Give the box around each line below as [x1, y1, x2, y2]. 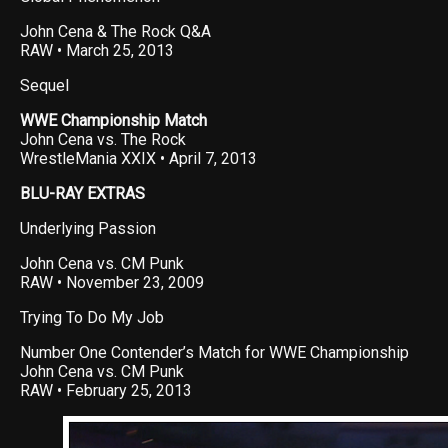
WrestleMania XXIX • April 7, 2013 [20, 149, 257, 169]
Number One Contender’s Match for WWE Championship [20, 343, 409, 363]
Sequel [20, 76, 69, 96]
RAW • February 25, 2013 [20, 381, 192, 401]
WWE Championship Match [20, 111, 207, 131]
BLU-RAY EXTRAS [20, 184, 145, 204]
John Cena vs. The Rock [20, 130, 186, 150]
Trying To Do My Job [20, 308, 164, 328]
